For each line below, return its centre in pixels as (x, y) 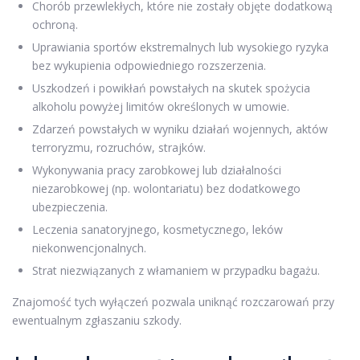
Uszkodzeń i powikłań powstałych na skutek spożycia (171, 88)
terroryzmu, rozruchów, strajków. (119, 147)
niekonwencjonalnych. (89, 248)
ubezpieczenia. (70, 207)
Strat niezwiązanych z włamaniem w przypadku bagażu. (176, 270)
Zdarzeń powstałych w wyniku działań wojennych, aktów (180, 129)
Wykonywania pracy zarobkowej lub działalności (157, 170)
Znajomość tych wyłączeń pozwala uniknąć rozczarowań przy (173, 302)
